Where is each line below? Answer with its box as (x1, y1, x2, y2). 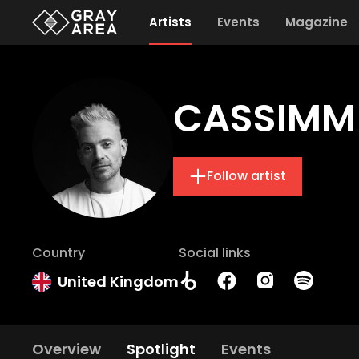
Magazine (284, 14, 348, 30)
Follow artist (207, 167, 286, 185)
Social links (179, 244, 251, 262)
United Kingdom (58, 272, 179, 292)
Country (32, 244, 85, 262)
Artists (148, 14, 192, 30)
